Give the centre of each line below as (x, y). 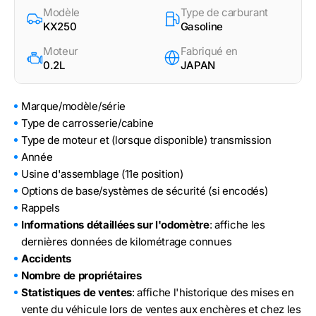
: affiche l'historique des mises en (213, 293)
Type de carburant (224, 13)
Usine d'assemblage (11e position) (102, 174)
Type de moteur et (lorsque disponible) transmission (146, 140)
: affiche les (237, 225)
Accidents (47, 259)
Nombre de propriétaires (81, 276)
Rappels (41, 208)
